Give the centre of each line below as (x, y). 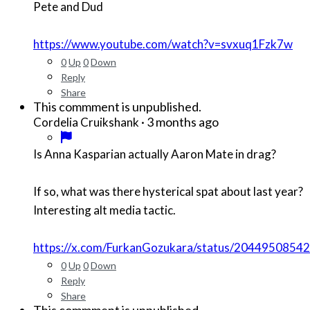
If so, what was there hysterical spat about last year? (168, 192)
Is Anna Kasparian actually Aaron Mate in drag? (156, 154)
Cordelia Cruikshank (86, 122)
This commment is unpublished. (117, 107)
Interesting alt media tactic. (106, 210)
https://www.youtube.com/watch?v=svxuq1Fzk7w (163, 44)
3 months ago (183, 122)
